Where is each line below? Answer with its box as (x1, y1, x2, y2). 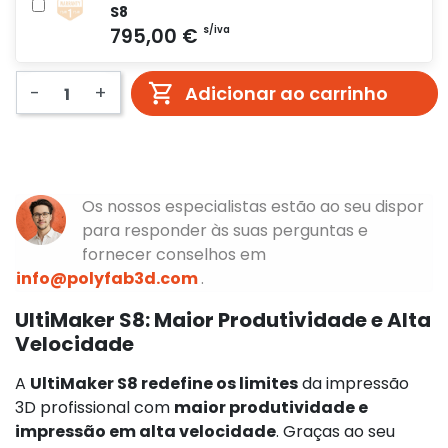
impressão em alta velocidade (15, 419, 276, 443)
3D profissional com (15, 395, 174, 419)
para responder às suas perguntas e (82, 218, 368, 242)
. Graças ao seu (276, 419, 395, 443)
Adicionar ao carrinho (185, 80, 388, 106)
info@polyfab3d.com (16, 266, 201, 290)
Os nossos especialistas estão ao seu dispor (82, 194, 424, 218)
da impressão (298, 371, 409, 395)
